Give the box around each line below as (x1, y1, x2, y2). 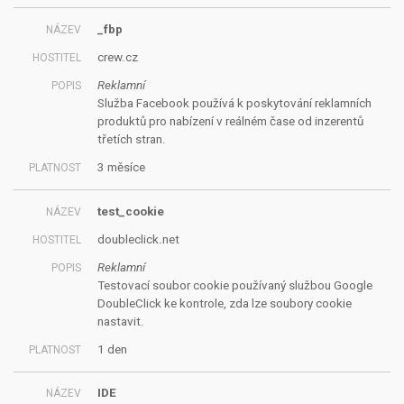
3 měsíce (96, 161, 145, 175)
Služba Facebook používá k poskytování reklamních (96, 96, 372, 111)
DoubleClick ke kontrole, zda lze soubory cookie (96, 296, 352, 310)
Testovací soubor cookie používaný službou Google (96, 278, 372, 292)
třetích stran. (96, 133, 166, 147)
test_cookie (96, 204, 164, 218)
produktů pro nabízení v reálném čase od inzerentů (96, 115, 363, 129)
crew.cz (96, 50, 138, 64)
